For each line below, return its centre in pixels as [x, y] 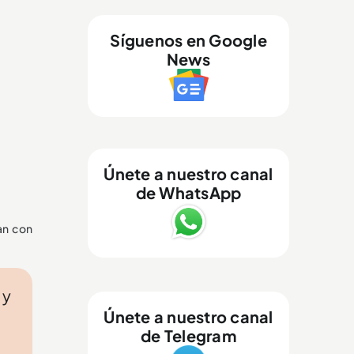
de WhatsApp [188, 192]
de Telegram [188, 335]
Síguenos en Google [188, 40]
